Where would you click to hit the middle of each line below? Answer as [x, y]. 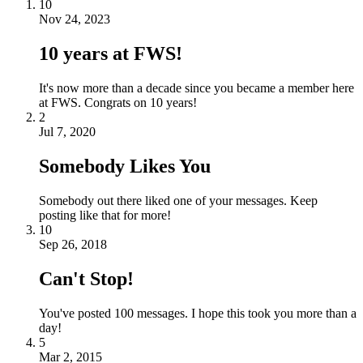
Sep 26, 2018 [73, 244]
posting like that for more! [105, 215]
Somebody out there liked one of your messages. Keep [178, 200]
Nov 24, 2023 [75, 19]
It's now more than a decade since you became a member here [196, 88]
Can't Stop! [86, 278]
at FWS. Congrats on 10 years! [118, 103]
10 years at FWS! [111, 54]
